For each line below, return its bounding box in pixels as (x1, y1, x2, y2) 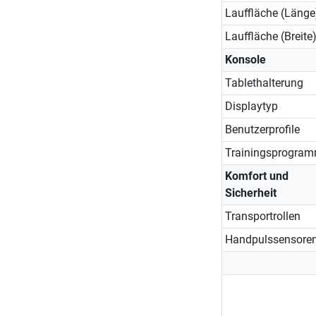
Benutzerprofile (224, 122, 300, 136)
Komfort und (224, 169, 288, 183)
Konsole (224, 52, 266, 66)
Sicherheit (224, 186, 276, 200)
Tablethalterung (224, 75, 303, 90)
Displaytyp (224, 99, 278, 113)
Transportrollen (224, 209, 300, 223)
